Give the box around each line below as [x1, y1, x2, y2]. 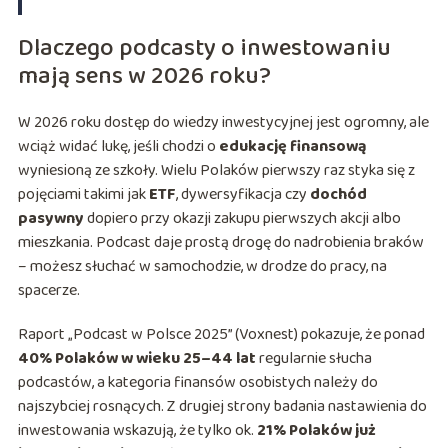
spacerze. [17, 278, 80, 304]
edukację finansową [218, 134, 367, 160]
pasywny [17, 206, 84, 232]
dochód [309, 182, 367, 208]
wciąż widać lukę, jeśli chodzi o [17, 134, 219, 160]
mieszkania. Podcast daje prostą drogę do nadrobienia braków [17, 230, 424, 256]
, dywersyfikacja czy [175, 182, 310, 208]
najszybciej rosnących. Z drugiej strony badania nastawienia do [17, 394, 427, 420]
